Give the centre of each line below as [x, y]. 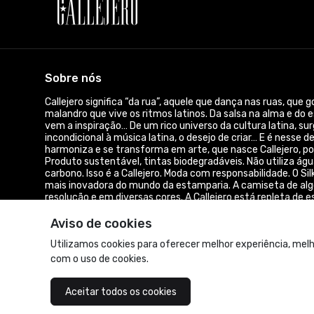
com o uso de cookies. [100, 259]
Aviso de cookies [101, 224]
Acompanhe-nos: [92, 292]
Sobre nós [73, 78]
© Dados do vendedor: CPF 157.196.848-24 [141, 233]
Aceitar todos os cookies [121, 292]
